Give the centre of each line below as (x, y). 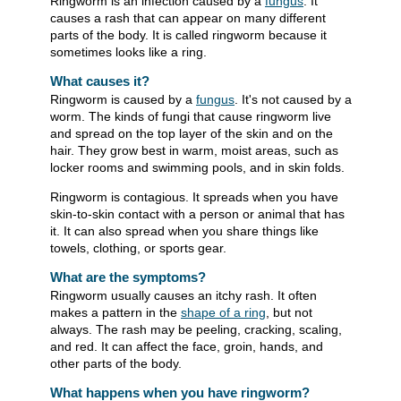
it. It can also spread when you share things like (184, 231)
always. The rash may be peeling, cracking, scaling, (196, 330)
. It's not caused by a (293, 100)
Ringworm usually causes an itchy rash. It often (183, 296)
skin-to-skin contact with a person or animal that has (197, 214)
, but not (289, 313)
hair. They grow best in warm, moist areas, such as (194, 151)
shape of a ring (223, 313)
